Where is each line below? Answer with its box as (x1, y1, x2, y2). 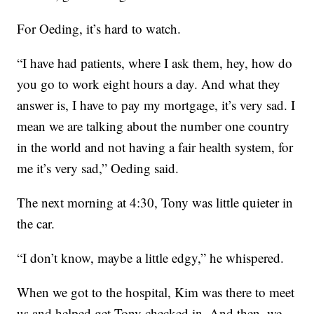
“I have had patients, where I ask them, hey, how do (17, 54, 293, 72)
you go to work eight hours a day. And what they (17, 75, 281, 93)
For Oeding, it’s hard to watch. (17, 20, 182, 38)
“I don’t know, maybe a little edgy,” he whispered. (17, 249, 285, 267)
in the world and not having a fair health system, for (17, 138, 294, 156)
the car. (17, 214, 55, 233)
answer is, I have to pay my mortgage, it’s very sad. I (17, 96, 296, 114)
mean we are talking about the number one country (17, 117, 290, 135)
